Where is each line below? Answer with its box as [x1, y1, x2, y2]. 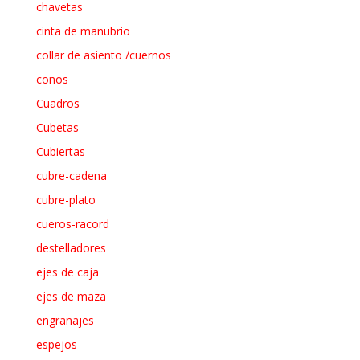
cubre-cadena [35, 167, 107, 183]
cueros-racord [35, 215, 109, 231]
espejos [35, 336, 77, 352]
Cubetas [35, 119, 79, 135]
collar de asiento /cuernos [35, 47, 171, 63]
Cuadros [35, 95, 80, 111]
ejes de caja [35, 264, 99, 280]
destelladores [35, 239, 106, 256]
